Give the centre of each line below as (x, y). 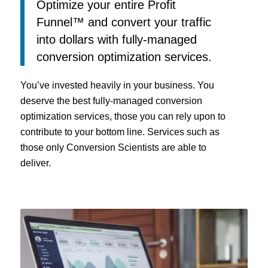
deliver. (36, 163)
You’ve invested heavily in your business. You (117, 85)
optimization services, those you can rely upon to (123, 116)
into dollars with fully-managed (117, 39)
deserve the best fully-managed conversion (111, 100)
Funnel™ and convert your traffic (124, 22)
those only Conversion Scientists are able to (113, 147)
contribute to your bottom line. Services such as (120, 132)
